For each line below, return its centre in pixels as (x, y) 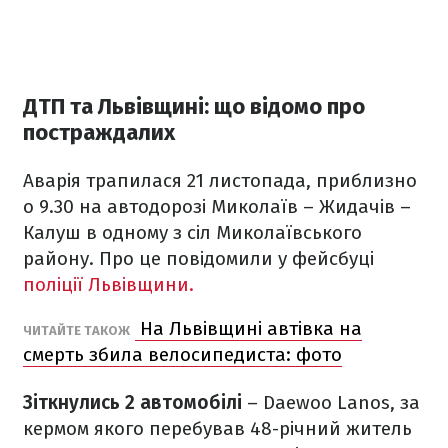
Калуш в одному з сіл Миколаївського (192, 233)
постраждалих (99, 133)
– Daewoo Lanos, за (333, 403)
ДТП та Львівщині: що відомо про (194, 107)
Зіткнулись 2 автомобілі (135, 403)
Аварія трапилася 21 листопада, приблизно (220, 181)
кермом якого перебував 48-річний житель (217, 429)
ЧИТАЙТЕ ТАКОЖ (76, 331)
